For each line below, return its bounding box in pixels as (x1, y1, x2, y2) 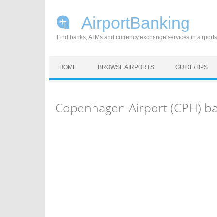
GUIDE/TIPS (175, 64, 208, 71)
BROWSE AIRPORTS (98, 64, 154, 71)
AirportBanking (78, 14, 190, 32)
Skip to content (49, 58, 95, 65)
